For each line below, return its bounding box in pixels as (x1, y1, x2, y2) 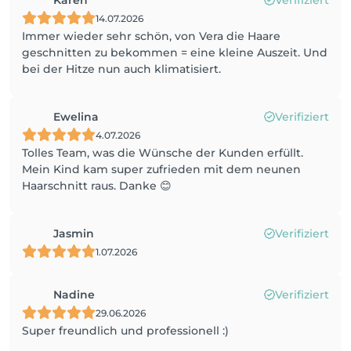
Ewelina (53, 110, 99, 124)
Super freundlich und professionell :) (22, 324, 229, 338)
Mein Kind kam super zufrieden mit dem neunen (22, 162, 301, 176)
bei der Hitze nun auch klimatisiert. (22, 62, 221, 76)
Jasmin (53, 226, 94, 241)
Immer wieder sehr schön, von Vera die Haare (22, 29, 280, 43)
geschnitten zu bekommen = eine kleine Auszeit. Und (22, 45, 327, 60)
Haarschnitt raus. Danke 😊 (22, 179, 172, 193)
